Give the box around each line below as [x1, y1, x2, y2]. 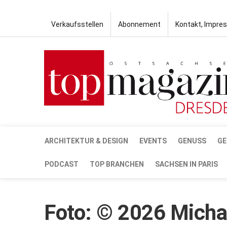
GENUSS [178, 136, 206, 145]
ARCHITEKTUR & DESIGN [45, 136, 128, 145]
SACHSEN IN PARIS [155, 160, 218, 168]
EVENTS [139, 136, 167, 145]
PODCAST [45, 160, 79, 168]
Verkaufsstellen [51, 20, 103, 28]
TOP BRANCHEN [90, 160, 144, 168]
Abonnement [118, 20, 161, 28]
